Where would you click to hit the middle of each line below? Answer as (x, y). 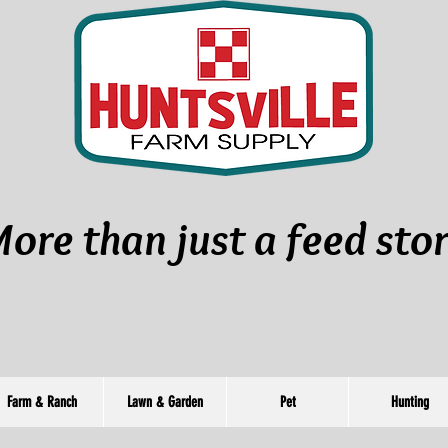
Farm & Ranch (42, 402)
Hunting (409, 402)
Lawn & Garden (165, 402)
